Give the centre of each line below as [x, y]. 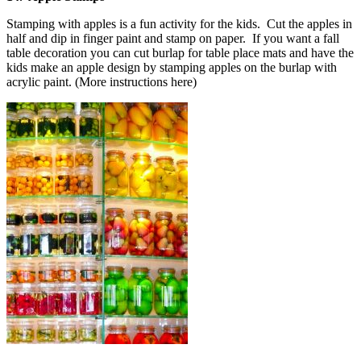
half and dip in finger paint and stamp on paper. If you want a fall [173, 38]
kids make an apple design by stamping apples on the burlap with [172, 67]
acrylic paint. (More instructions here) [102, 81]
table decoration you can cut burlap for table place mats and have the [180, 52]
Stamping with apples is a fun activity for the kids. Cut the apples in [179, 23]
